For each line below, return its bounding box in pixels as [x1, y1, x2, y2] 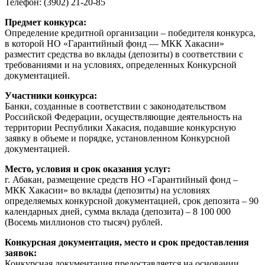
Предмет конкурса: [5, 17, 86, 28]
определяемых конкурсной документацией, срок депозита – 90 [5, 196, 258, 206]
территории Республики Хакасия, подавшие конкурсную [5, 122, 236, 133]
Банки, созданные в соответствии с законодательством [5, 101, 226, 112]
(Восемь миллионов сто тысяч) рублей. [5, 217, 163, 228]
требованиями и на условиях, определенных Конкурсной [5, 60, 237, 70]
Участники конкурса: [5, 91, 97, 101]
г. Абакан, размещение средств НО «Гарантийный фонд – [5, 174, 238, 185]
